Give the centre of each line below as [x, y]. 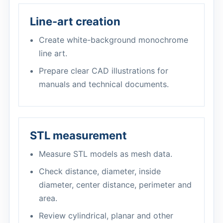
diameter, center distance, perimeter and [115, 185]
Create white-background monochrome [113, 40]
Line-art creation [75, 21]
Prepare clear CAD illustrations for [104, 71]
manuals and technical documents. [104, 84]
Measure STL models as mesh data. [106, 154]
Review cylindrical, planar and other [106, 216]
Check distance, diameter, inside [100, 171]
